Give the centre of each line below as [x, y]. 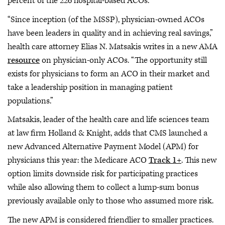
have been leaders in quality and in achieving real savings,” [110, 33]
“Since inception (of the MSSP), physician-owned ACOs [106, 19]
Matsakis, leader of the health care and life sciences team [108, 120]
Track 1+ [165, 160]
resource [24, 60]
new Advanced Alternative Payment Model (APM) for [103, 147]
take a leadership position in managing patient [90, 87]
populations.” [30, 101]
